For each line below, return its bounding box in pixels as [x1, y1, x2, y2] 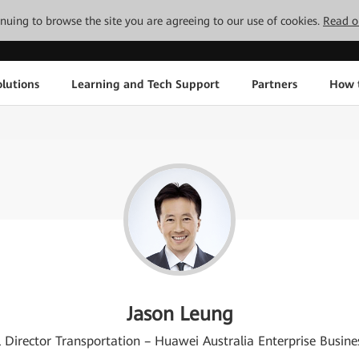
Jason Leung [126, 303, 233, 325]
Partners [251, 77, 297, 91]
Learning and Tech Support [71, 77, 220, 91]
